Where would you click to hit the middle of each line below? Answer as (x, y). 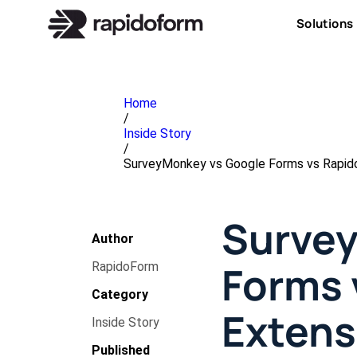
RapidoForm (125, 267)
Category (120, 294)
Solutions (325, 24)
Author (113, 239)
